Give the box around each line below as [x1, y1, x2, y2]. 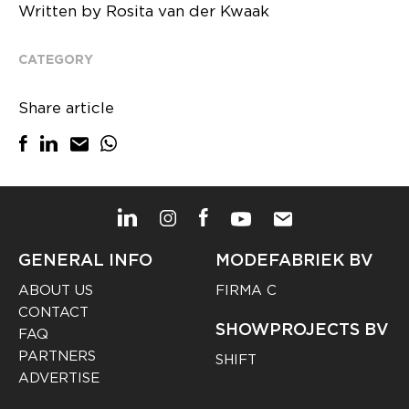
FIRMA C [215, 281, 278, 299]
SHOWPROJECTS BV [215, 319, 390, 339]
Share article [18, 98, 114, 117]
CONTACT [18, 303, 89, 320]
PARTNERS [18, 347, 96, 364]
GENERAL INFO [18, 249, 152, 269]
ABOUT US [18, 281, 93, 299]
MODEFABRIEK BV [215, 249, 374, 269]
